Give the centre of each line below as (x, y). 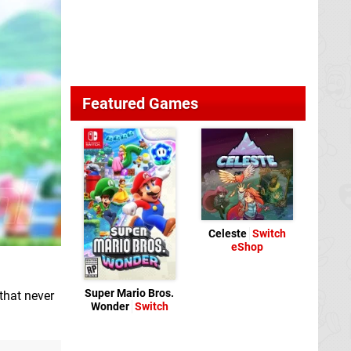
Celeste (228, 234)
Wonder (111, 307)
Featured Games (140, 103)
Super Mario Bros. (129, 294)
